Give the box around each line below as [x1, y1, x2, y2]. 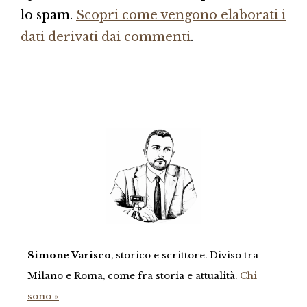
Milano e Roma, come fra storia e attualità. [27, 269, 240, 282]
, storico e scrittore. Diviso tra [111, 249, 258, 261]
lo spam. [21, 7, 76, 23]
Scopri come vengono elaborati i [76, 7, 286, 23]
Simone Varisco [27, 249, 111, 261]
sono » [27, 290, 59, 302]
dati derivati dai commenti [21, 29, 191, 45]
